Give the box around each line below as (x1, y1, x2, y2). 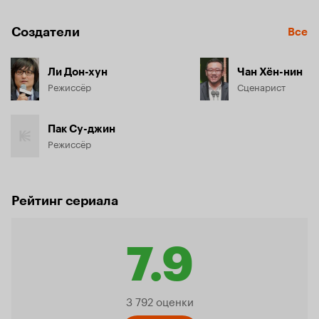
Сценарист (237, 78, 286, 93)
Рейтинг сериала (11, 192, 118, 209)
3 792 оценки (125, 291, 194, 309)
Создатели (11, 23, 80, 40)
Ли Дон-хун (48, 65, 108, 78)
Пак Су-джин (48, 122, 115, 135)
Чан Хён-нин (237, 65, 303, 78)
